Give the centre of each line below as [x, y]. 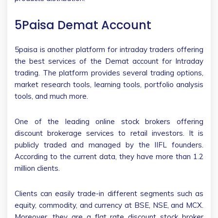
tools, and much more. [51, 96]
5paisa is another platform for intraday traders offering [109, 49]
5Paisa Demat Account [83, 25]
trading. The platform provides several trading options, [109, 73]
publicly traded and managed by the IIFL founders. [109, 145]
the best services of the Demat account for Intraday [109, 61]
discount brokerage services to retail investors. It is [109, 133]
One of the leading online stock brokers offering [109, 121]
